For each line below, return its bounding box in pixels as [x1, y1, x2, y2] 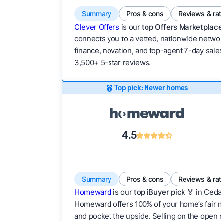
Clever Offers [74, 22, 119, 32]
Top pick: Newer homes [114, 83, 188, 92]
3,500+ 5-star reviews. [74, 58, 151, 67]
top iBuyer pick [133, 187, 185, 197]
